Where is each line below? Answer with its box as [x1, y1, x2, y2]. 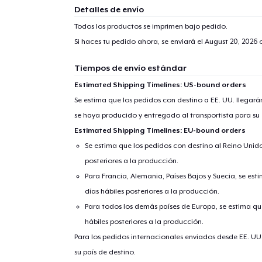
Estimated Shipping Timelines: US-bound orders [74, 80, 246, 89]
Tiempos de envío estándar [74, 63, 187, 73]
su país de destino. [74, 247, 136, 256]
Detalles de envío [74, 4, 144, 14]
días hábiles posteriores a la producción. [85, 187, 220, 195]
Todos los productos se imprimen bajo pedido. [74, 22, 227, 30]
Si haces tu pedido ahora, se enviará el [74, 37, 205, 46]
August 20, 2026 [204, 37, 257, 46]
